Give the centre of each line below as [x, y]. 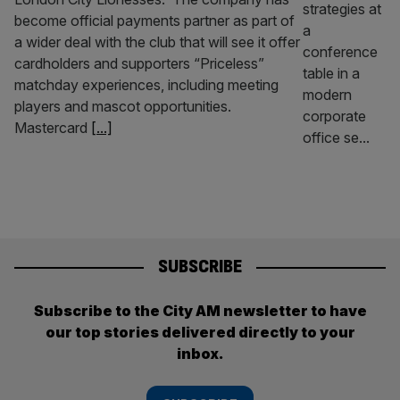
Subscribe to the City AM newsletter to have [200, 310]
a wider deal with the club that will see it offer [157, 42]
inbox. [200, 353]
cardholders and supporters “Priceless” [139, 63]
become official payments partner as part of [154, 21]
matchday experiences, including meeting [146, 85]
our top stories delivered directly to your [200, 332]
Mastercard [53, 128]
